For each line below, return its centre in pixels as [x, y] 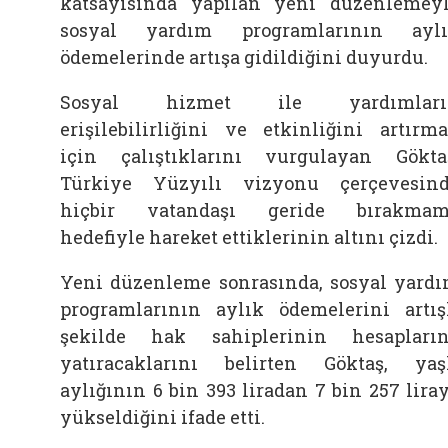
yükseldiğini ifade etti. [162, 416]
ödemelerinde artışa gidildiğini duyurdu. [244, 56]
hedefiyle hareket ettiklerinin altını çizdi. [249, 236]
